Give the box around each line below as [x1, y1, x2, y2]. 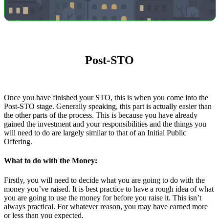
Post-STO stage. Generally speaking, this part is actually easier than [4, 102, 212, 111]
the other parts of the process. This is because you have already [4, 111, 197, 120]
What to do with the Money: [4, 156, 97, 165]
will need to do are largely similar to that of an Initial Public [4, 129, 186, 137]
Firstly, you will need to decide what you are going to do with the [4, 175, 205, 184]
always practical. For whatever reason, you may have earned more [4, 202, 208, 211]
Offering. [4, 137, 32, 146]
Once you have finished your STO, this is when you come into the [4, 93, 208, 102]
